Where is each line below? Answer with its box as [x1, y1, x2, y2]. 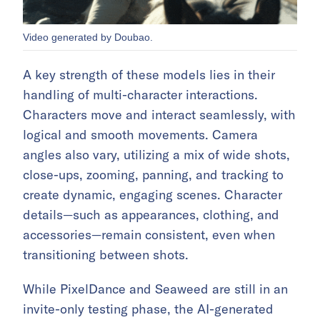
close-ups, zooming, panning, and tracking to [23, 166, 284, 184]
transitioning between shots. [23, 246, 189, 264]
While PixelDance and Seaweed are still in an [23, 281, 288, 298]
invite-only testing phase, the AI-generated [23, 301, 274, 318]
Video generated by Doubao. [23, 31, 153, 44]
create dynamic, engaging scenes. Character [23, 186, 282, 204]
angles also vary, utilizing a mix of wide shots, [23, 146, 290, 164]
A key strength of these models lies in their [23, 66, 275, 84]
